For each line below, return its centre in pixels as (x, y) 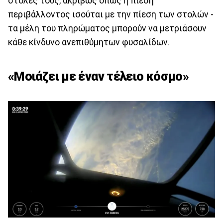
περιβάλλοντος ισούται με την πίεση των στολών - (111, 15)
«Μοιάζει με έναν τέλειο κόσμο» (99, 76)
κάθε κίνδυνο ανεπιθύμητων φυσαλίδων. (89, 43)
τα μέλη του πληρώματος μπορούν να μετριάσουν (107, 29)
